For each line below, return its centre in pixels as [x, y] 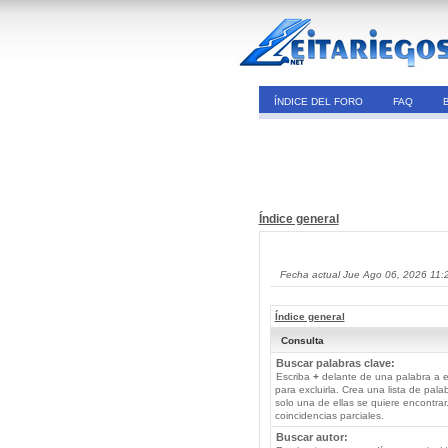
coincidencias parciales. [329, 415]
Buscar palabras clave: [335, 363]
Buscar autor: [311, 437]
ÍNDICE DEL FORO [318, 101]
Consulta [302, 340]
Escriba [294, 376]
